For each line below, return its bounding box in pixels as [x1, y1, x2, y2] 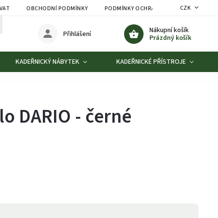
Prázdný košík [149, 33, 191, 43]
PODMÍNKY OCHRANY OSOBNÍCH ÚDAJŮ [104, 4, 215, 13]
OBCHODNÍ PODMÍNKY [26, 4, 88, 13]
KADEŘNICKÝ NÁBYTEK [16, 57, 79, 67]
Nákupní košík [149, 25, 189, 35]
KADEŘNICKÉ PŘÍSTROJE [116, 57, 186, 67]
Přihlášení [63, 29, 91, 39]
